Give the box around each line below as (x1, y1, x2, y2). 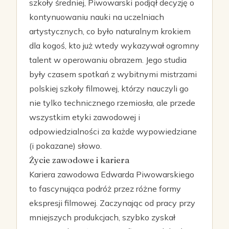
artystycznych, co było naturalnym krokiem (29, 26, 191, 36)
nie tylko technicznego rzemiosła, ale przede (29, 98, 195, 108)
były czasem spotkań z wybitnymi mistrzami (29, 69, 197, 79)
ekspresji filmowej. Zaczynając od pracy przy (29, 198, 195, 208)
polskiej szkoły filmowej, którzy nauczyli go (29, 83, 189, 94)
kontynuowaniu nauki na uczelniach (29, 12, 164, 22)
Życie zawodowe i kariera (29, 155, 129, 165)
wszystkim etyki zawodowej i (29, 112, 140, 122)
